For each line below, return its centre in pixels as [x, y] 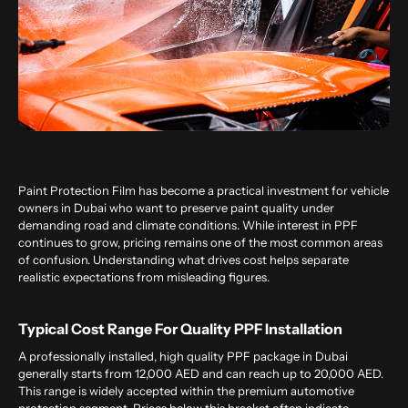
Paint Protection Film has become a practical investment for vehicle [204, 191]
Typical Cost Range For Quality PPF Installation [180, 329]
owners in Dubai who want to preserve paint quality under [176, 208]
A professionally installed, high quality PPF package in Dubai [183, 357]
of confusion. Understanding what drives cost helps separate [184, 260]
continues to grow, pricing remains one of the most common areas [200, 243]
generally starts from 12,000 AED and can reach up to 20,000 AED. [201, 374]
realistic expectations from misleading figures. [144, 277]
